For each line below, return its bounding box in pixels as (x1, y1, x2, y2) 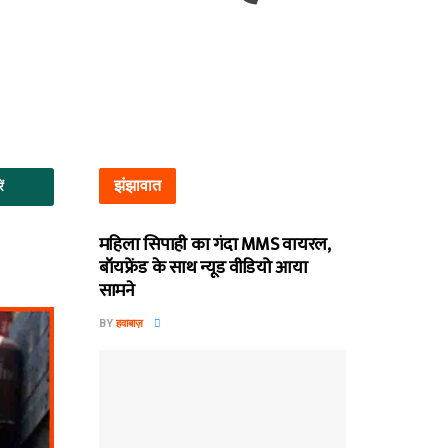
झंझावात (113, 176, 161, 196)
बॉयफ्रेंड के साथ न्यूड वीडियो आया (98, 253, 308, 284)
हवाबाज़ (115, 317, 143, 331)
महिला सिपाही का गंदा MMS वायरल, (98, 230, 330, 261)
